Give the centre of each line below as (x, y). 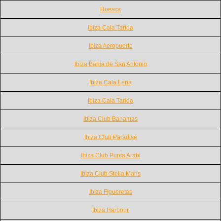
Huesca (110, 9)
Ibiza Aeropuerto (110, 46)
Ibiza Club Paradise (110, 137)
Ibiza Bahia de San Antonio (110, 64)
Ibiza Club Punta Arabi (110, 155)
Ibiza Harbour (110, 210)
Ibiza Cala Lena (110, 82)
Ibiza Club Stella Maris (110, 173)
